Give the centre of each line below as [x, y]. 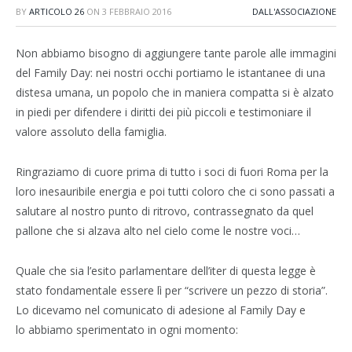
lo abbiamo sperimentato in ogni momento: [127, 329]
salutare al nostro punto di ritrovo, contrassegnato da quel [165, 211]
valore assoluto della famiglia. [91, 132]
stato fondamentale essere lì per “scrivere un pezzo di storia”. [172, 290]
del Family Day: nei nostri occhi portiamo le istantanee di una [170, 73]
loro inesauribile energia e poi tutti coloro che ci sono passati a [175, 191]
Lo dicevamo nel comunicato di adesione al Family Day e [161, 310]
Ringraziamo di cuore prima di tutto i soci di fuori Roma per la [172, 171]
